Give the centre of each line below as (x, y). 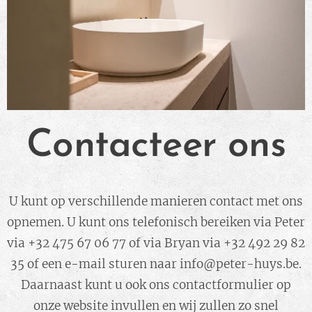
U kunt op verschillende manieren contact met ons (156, 202)
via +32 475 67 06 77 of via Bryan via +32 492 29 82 (156, 243)
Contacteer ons (156, 147)
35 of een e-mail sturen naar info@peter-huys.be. (156, 264)
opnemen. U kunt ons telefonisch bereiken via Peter (156, 223)
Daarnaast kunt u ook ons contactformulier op (156, 285)
